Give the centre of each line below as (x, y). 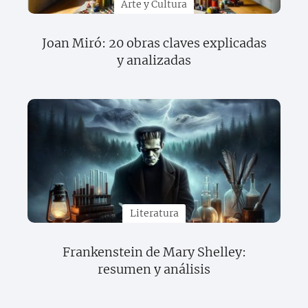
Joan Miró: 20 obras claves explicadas (154, 43)
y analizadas (154, 60)
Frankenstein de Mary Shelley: (154, 252)
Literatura (154, 213)
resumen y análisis (154, 269)
